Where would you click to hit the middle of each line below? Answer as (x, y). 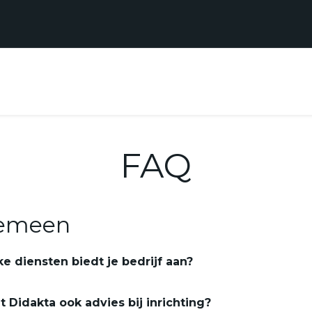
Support (170, 81)
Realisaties (50, 81)
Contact (113, 81)
